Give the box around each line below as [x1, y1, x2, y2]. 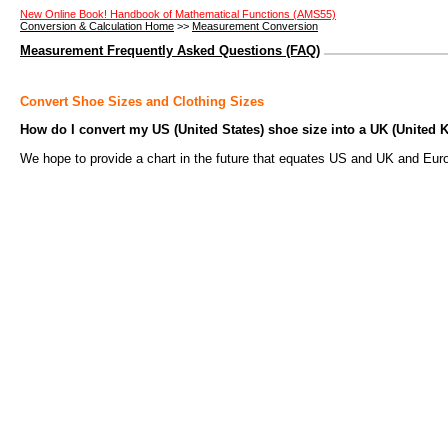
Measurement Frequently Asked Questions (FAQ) [20, 42, 320, 58]
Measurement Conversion [192, 20, 318, 32]
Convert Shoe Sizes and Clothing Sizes [20, 93, 264, 109]
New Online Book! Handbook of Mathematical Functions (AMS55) [20, 8, 336, 20]
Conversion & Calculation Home [20, 20, 174, 32]
